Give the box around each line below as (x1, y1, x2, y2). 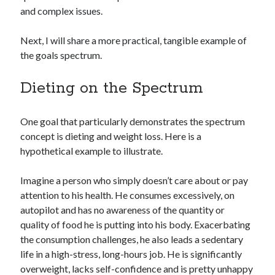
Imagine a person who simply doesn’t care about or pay (20, 174, 249, 186)
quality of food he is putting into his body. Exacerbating (20, 218, 251, 230)
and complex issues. (20, 4, 103, 17)
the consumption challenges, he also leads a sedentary (20, 233, 244, 245)
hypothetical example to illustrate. (20, 144, 163, 157)
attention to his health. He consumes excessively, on (20, 188, 235, 201)
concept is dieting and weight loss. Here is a (20, 130, 202, 142)
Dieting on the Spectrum (20, 78, 204, 98)
